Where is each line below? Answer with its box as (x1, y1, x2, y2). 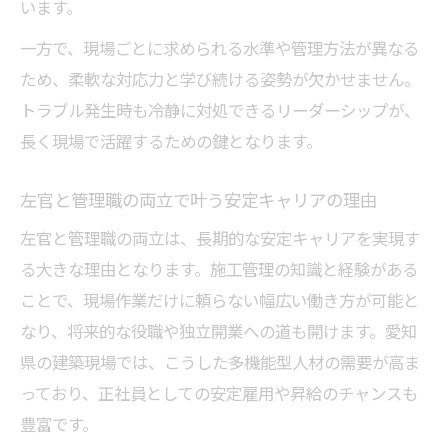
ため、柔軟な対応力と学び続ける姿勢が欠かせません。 (20, 66, 420, 92)
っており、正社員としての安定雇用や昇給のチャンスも (20, 380, 418, 406)
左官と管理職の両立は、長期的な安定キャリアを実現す (20, 225, 420, 251)
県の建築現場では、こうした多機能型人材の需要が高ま (20, 349, 420, 375)
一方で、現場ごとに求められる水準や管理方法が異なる (20, 35, 419, 61)
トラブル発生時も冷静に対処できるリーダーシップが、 (20, 97, 420, 123)
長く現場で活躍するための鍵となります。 (20, 128, 322, 154)
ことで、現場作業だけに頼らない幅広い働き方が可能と (20, 287, 419, 313)
